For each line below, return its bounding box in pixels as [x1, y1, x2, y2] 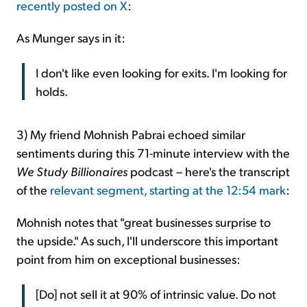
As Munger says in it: [16, 29, 125, 45]
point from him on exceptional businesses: [16, 250, 241, 267]
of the [16, 181, 50, 197]
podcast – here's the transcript [127, 162, 290, 179]
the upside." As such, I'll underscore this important [16, 232, 278, 248]
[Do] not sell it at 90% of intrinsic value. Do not [36, 285, 276, 302]
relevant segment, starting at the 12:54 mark [50, 181, 286, 197]
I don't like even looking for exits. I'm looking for [36, 64, 287, 80]
